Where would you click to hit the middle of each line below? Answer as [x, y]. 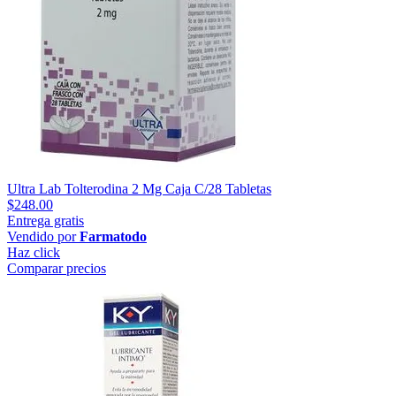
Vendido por [43, 236]
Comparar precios [57, 268]
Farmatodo [113, 236]
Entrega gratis [46, 220]
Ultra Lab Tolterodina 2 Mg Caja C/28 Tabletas [139, 188]
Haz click [34, 252]
